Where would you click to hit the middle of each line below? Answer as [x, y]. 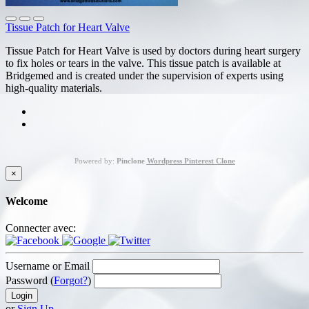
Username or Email [48, 266]
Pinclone [131, 160]
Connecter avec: [41, 228]
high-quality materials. [57, 88]
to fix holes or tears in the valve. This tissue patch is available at [143, 63]
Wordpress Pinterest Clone [191, 160]
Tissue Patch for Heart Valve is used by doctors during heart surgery [153, 50]
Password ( [30, 281]
